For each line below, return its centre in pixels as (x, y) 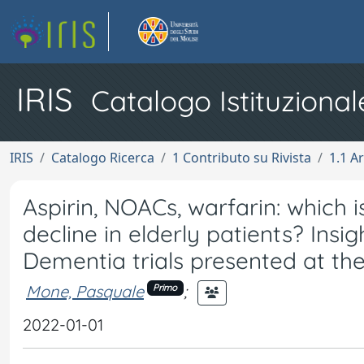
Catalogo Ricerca (103, 158)
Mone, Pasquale (85, 291)
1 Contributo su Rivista (242, 158)
